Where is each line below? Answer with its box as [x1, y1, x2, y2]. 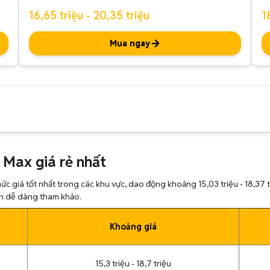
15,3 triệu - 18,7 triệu [95, 258, 171, 269]
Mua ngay [109, 38, 150, 49]
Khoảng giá [110, 221, 157, 232]
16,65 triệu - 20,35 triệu [28, 8, 149, 22]
